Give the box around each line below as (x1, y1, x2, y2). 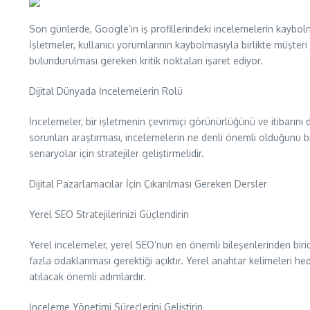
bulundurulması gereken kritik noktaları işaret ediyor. (29, 55, 263, 67)
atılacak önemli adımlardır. (29, 271, 146, 283)
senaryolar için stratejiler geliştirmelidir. (29, 147, 204, 160)
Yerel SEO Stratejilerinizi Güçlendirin (29, 208, 189, 221)
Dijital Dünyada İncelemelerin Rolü (29, 85, 183, 98)
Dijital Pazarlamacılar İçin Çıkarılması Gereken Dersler (29, 178, 267, 190)
